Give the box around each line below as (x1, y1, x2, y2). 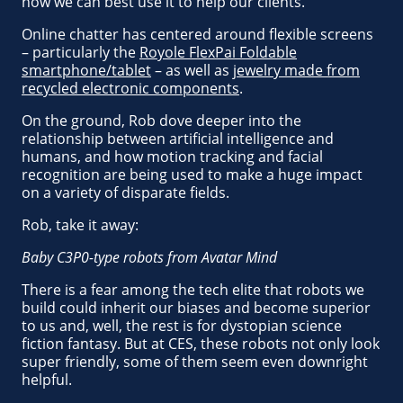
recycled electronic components (22, 78, 239, 98)
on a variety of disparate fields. (22, 183, 229, 202)
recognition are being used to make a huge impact (22, 165, 363, 184)
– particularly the (22, 42, 139, 62)
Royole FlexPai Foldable (139, 42, 297, 62)
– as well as (151, 60, 233, 80)
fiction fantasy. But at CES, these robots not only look (22, 334, 380, 354)
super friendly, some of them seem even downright (22, 352, 368, 372)
